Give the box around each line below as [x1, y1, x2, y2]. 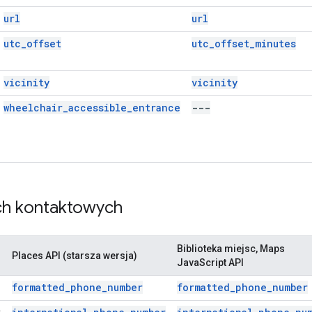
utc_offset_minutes [192, 36, 296, 50]
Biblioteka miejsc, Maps [177, 242, 285, 254]
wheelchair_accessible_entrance [3, 100, 180, 114]
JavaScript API [177, 256, 244, 268]
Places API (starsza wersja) [12, 249, 137, 261]
